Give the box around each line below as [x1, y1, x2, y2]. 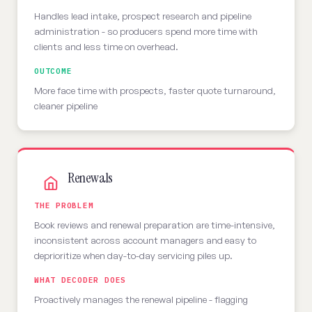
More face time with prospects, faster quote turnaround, [34, 84, 276, 96]
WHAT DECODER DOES [34, 275, 127, 285]
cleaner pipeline [34, 100, 97, 111]
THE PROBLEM [34, 201, 94, 210]
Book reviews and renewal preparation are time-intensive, [34, 219, 275, 231]
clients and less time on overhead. [34, 40, 178, 52]
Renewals [68, 168, 113, 187]
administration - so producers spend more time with [34, 25, 258, 37]
